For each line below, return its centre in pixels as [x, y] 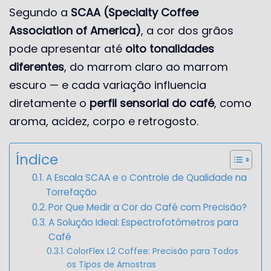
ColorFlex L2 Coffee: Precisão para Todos [153, 251]
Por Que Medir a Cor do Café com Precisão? [148, 207]
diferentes [37, 67]
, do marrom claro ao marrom [146, 67]
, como [233, 103]
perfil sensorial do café [152, 103]
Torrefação [72, 192]
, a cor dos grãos [187, 30]
